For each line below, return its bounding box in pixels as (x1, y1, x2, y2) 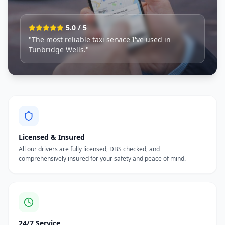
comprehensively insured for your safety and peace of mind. (19, 154, 186, 163)
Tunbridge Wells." (29, 45, 89, 54)
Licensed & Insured (19, 132, 85, 142)
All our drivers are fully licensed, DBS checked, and (19, 145, 160, 153)
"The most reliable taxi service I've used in (29, 35, 171, 44)
